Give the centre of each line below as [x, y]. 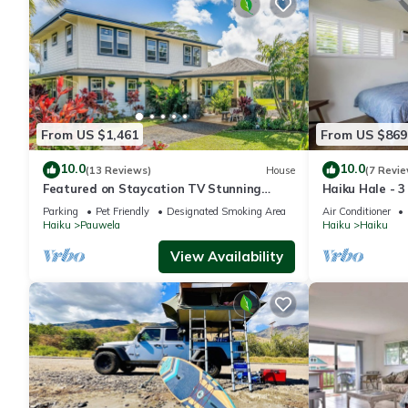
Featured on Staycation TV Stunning [153, 189]
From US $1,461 [90, 134]
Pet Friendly [122, 212]
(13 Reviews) [118, 170]
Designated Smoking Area [226, 212]
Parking [61, 212]
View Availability [226, 257]
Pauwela [100, 225]
